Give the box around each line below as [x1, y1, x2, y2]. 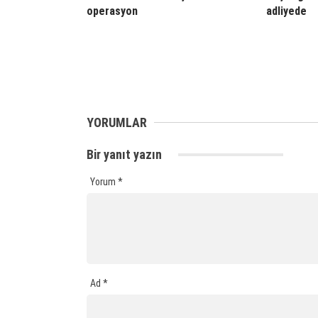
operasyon [87, 4, 138, 18]
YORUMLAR [87, 115, 147, 131]
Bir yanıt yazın [87, 147, 165, 163]
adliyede [266, 4, 307, 18]
